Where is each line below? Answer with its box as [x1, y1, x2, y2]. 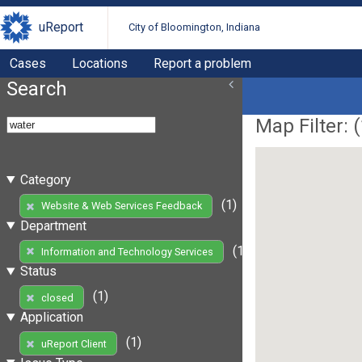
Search [6, 77, 67, 100]
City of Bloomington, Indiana [128, 21, 261, 34]
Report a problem [154, 55, 251, 71]
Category [19, 171, 71, 187]
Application [19, 309, 83, 326]
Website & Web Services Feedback [40, 200, 202, 213]
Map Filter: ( [255, 114, 360, 137]
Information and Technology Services [40, 245, 213, 258]
